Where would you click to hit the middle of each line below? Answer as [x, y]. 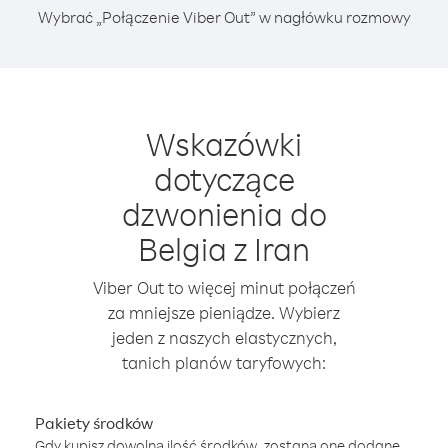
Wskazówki [224, 143]
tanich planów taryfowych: [224, 362]
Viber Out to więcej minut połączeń [224, 287]
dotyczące [224, 178]
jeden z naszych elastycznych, [224, 337]
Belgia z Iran [224, 248]
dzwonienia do [224, 213]
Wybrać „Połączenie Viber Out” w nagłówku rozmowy [224, 17]
